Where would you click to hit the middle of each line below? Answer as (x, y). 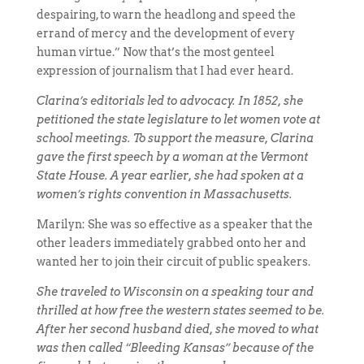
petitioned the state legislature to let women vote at (178, 119)
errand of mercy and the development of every (165, 33)
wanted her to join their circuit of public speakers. (173, 262)
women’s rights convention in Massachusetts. (164, 194)
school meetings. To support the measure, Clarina (175, 138)
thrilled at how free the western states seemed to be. (180, 310)
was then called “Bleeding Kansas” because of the (175, 348)
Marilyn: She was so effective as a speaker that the (174, 224)
